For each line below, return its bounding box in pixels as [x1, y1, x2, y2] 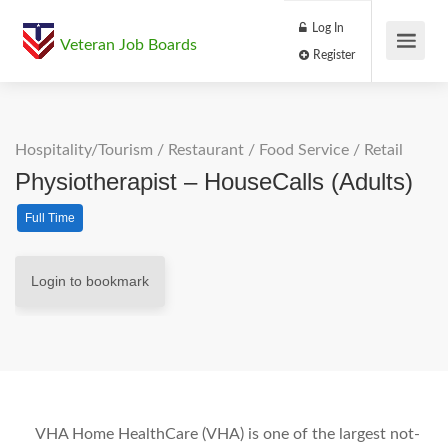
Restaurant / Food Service [168, 142, 349, 158]
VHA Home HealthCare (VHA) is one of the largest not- [35, 426, 420, 442]
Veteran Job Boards [60, 37, 197, 53]
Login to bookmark [31, 273, 149, 289]
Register [364, 57, 418, 72]
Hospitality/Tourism [15, 142, 153, 158]
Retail [364, 142, 403, 158]
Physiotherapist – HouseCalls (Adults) [15, 168, 413, 195]
